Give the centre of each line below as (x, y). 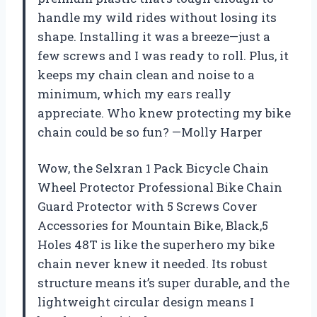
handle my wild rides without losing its (157, 18)
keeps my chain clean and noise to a (146, 75)
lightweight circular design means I (146, 302)
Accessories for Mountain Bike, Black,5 (153, 226)
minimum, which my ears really (134, 94)
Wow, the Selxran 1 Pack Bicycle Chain (153, 168)
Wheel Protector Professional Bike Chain (160, 188)
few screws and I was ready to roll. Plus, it (163, 56)
